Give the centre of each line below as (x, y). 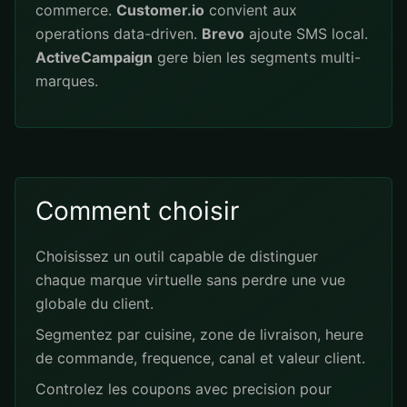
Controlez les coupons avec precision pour (184, 389)
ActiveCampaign (94, 57)
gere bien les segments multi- (257, 57)
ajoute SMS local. (306, 34)
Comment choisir (137, 211)
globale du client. (94, 303)
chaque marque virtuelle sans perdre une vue (190, 280)
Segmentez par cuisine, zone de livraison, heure (199, 334)
